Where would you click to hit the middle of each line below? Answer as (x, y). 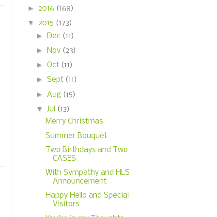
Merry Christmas (74, 122)
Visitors (66, 204)
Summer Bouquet (76, 136)
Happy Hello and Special (87, 196)
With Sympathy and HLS (87, 173)
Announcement (79, 181)
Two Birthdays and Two (86, 150)
